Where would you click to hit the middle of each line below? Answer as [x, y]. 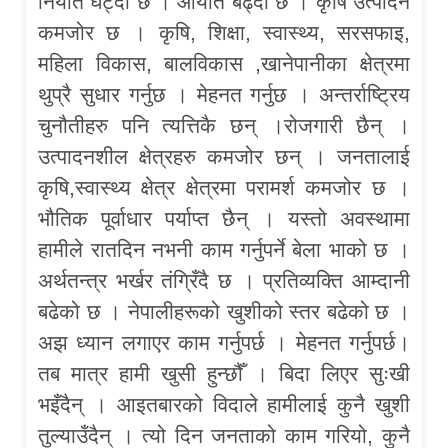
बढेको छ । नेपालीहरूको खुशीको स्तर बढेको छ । [224, 311]
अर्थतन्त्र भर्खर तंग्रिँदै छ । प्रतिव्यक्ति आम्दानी [224, 280]
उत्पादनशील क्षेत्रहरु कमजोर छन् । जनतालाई [224, 156]
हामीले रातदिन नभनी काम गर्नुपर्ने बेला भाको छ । [224, 249]
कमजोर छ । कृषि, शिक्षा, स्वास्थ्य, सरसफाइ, [224, 32]
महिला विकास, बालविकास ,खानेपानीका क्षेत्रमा [224, 63]
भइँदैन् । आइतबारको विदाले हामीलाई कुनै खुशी [224, 404]
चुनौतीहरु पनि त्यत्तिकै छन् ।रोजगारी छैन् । [224, 125]
